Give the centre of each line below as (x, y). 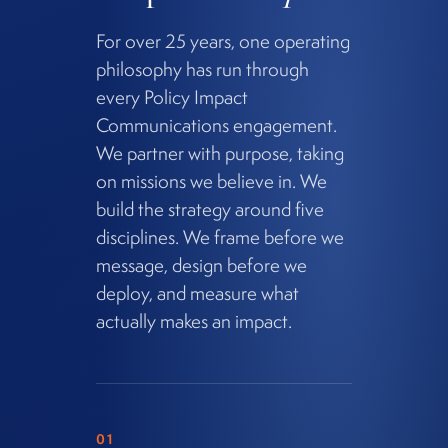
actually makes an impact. (194, 321)
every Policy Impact (172, 97)
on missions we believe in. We (211, 181)
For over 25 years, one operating (223, 41)
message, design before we (201, 265)
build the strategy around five (210, 209)
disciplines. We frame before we (220, 237)
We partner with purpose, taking (220, 153)
